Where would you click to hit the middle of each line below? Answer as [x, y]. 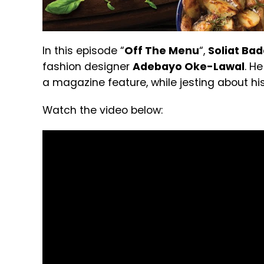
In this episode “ [83, 51]
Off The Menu [162, 51]
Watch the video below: [103, 110]
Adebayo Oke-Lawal [189, 67]
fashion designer [88, 67]
